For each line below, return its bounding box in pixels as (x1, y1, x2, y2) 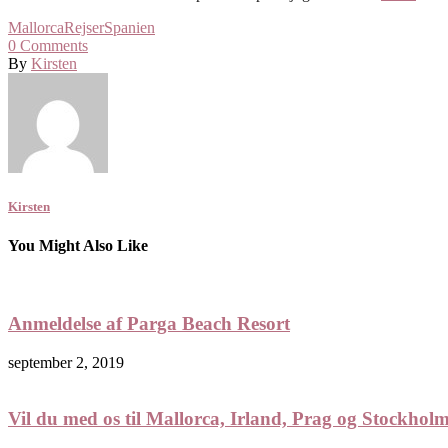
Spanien (104, 18, 155, 36)
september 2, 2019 (8, 353, 124, 371)
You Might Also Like (8, 237, 148, 255)
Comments (16, 36, 88, 54)
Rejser (64, 18, 104, 36)
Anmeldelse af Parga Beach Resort (8, 313, 290, 335)
